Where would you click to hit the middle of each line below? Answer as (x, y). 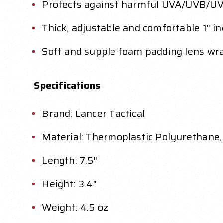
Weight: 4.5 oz (75, 207)
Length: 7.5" (69, 161)
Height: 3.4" (69, 184)
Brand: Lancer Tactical (94, 114)
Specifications (67, 85)
